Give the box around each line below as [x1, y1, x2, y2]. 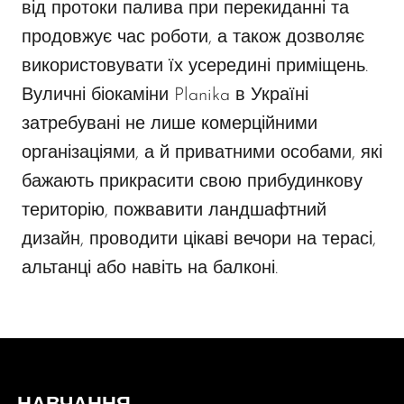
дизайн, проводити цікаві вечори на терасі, [22, 231, 376, 250]
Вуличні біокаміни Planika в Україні [22, 87, 308, 106]
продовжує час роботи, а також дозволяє [22, 29, 364, 48]
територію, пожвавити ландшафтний [22, 202, 326, 221]
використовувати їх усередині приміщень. [22, 58, 368, 77]
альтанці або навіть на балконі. [22, 260, 278, 279]
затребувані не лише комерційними [22, 115, 317, 134]
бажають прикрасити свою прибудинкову [22, 173, 363, 192]
